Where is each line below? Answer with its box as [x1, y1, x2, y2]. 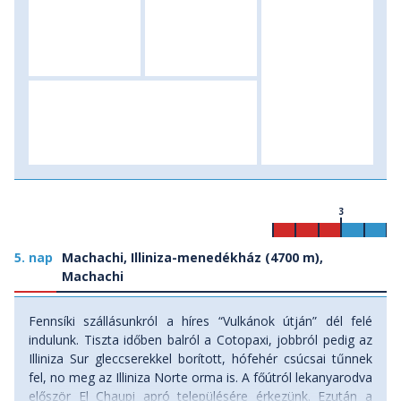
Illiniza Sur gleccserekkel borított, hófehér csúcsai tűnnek [29, 350, 372, 367]
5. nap [14, 249, 53, 266]
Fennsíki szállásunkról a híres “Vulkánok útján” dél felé [29, 312, 372, 329]
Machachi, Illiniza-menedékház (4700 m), [62, 249, 323, 266]
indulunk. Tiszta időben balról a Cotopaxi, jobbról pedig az [29, 331, 372, 348]
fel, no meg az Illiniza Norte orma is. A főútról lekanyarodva [29, 369, 372, 386]
